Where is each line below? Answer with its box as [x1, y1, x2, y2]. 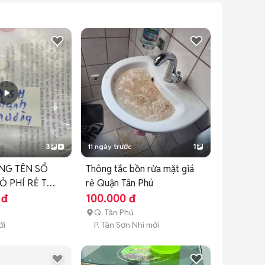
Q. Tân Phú [93, 207, 134, 218]
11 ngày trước [88, 142, 131, 151]
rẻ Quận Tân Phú [85, 177, 153, 190]
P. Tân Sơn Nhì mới [93, 219, 159, 231]
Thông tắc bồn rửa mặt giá [85, 163, 194, 176]
